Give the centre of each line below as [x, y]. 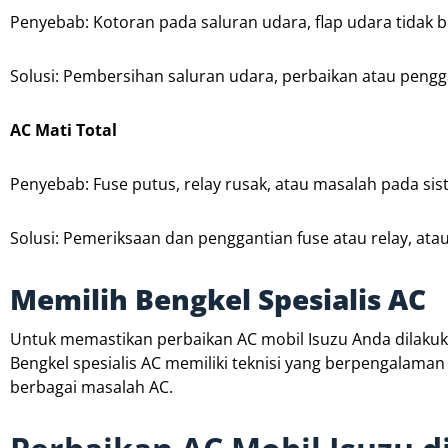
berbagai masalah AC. [91, 386]
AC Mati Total [63, 129]
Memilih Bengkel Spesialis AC [218, 298]
